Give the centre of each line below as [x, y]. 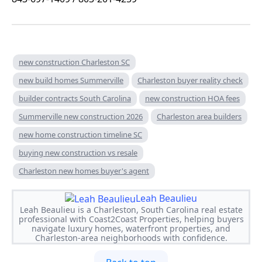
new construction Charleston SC [74, 62]
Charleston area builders [199, 117]
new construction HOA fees [192, 99]
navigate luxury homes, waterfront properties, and [131, 229]
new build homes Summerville [71, 80]
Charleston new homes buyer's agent [84, 171]
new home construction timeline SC [80, 135]
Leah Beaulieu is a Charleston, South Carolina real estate [131, 210]
